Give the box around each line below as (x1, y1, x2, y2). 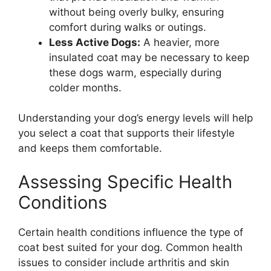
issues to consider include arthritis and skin (18, 256, 229, 269)
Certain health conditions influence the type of (18, 226, 243, 238)
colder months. (49, 81, 122, 94)
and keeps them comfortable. (18, 142, 162, 155)
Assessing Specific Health (18, 171, 232, 192)
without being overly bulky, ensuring (49, 5, 224, 18)
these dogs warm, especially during (49, 66, 221, 79)
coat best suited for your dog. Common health (18, 241, 243, 253)
